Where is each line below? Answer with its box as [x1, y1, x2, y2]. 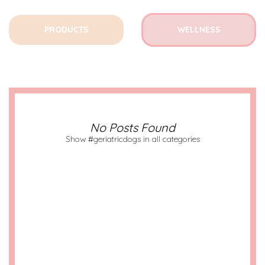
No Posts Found [90, 120, 175, 135]
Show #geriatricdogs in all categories [65, 134, 200, 144]
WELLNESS [177, 24, 221, 35]
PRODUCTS [44, 24, 89, 35]
